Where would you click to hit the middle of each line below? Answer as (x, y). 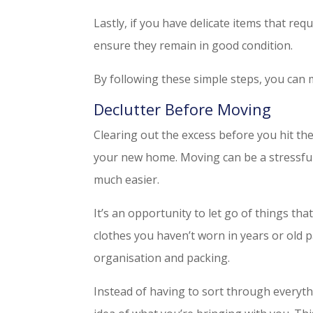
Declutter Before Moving (183, 109)
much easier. (127, 180)
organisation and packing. (162, 258)
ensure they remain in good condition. (194, 46)
